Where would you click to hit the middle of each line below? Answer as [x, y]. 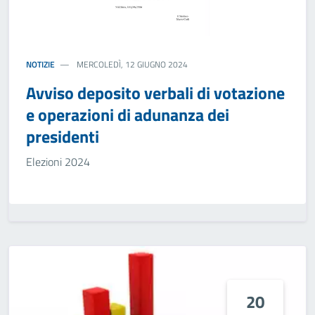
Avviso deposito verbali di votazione [155, 93]
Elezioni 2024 [58, 162]
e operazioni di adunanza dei [128, 115]
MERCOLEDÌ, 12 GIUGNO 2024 [131, 64]
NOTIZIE [40, 64]
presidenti [63, 136]
